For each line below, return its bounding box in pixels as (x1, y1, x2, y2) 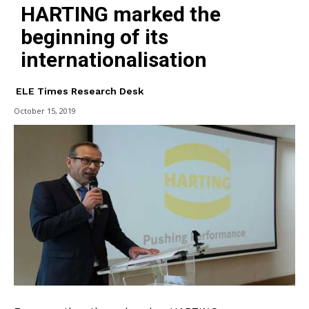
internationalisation (21, 47, 207, 72)
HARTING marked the (21, 1, 221, 26)
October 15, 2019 (14, 106, 76, 116)
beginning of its (21, 24, 168, 49)
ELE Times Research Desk (16, 85, 143, 97)
